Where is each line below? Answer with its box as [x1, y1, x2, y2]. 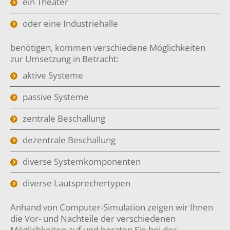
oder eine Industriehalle [23, 17, 118, 29]
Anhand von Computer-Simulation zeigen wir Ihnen [10, 201, 213, 213]
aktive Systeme [23, 69, 83, 81]
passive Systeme [23, 91, 89, 103]
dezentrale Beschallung [23, 134, 116, 146]
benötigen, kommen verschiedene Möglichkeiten [10, 42, 205, 53]
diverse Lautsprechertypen [23, 177, 130, 189]
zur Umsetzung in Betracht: [10, 53, 119, 65]
